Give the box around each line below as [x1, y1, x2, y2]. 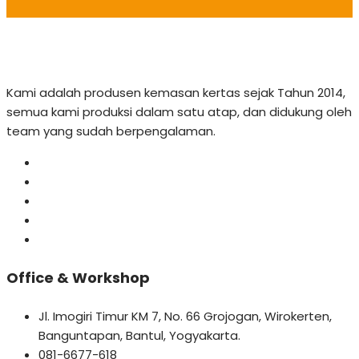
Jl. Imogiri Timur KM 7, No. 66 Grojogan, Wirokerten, [38, 307, 332, 325]
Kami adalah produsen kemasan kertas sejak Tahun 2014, [6, 84, 345, 102]
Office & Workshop [6, 268, 150, 288]
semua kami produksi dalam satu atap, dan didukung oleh [6, 103, 352, 121]
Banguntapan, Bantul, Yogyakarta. [38, 326, 240, 344]
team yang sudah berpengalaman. [6, 123, 216, 140]
